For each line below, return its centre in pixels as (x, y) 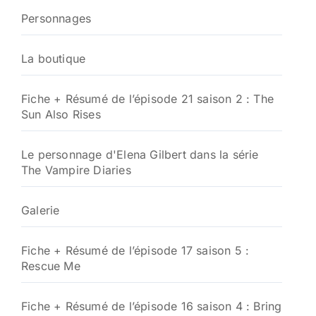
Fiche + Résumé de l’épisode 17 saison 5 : (135, 250)
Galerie (41, 210)
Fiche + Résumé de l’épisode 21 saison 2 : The (148, 99)
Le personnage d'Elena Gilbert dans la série (140, 154)
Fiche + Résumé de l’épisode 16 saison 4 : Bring (152, 306)
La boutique (54, 59)
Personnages (56, 18)
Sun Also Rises (61, 114)
